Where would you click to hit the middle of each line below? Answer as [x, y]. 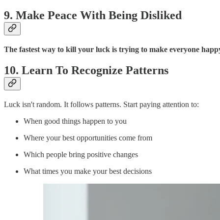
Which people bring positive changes [81, 154]
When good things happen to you [75, 121]
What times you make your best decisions [88, 171]
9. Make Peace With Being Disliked [93, 15]
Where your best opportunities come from [88, 137]
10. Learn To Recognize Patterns [86, 70]
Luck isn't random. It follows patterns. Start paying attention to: [101, 104]
